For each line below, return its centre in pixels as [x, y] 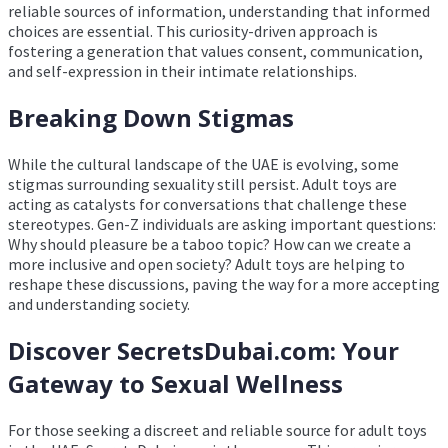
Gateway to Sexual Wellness [175, 384]
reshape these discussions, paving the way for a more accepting [224, 284]
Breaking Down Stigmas [151, 118]
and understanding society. [99, 304]
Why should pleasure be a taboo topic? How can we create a [209, 244]
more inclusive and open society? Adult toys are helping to [206, 264]
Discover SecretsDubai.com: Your [203, 351]
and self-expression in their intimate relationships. [182, 71]
